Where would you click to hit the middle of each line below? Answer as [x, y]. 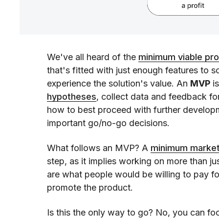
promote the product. [90, 188]
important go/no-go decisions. [108, 123]
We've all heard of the [93, 57]
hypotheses [72, 97]
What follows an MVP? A [99, 148]
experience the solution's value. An [119, 84]
